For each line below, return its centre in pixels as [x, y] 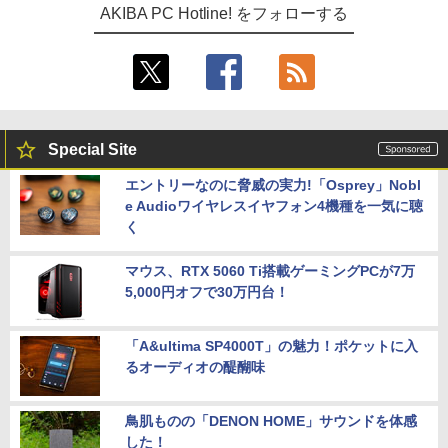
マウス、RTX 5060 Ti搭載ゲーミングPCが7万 [270, 270]
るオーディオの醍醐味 [195, 366]
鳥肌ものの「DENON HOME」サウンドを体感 [271, 420]
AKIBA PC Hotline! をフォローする [224, 13]
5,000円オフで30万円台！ [207, 291]
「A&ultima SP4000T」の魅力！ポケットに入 [271, 345]
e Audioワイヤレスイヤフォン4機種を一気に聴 [274, 205]
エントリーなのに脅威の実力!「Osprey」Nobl [273, 184]
